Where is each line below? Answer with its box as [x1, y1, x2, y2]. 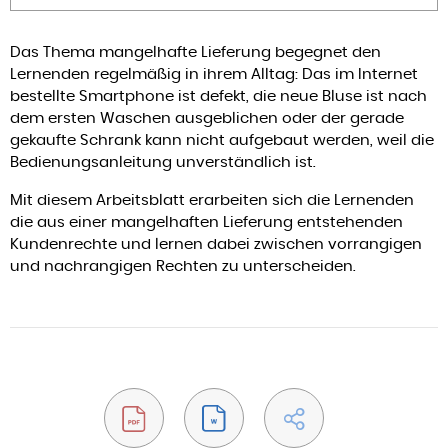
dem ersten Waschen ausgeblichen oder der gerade [10, 106, 404, 128]
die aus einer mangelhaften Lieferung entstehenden [10, 210, 403, 232]
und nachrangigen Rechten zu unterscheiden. [10, 254, 356, 276]
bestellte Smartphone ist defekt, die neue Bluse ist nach [10, 84, 427, 106]
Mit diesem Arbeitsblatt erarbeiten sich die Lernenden [10, 188, 414, 210]
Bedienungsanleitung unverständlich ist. [10, 150, 316, 172]
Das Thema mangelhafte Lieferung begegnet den [10, 40, 381, 62]
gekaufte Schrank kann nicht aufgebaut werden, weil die [10, 128, 434, 150]
